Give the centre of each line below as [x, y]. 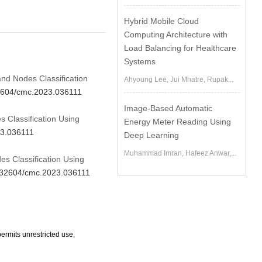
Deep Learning [152, 135]
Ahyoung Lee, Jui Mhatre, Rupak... [179, 80]
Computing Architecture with [176, 35]
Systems [140, 61]
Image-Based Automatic [168, 108]
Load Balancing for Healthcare [180, 48]
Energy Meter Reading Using [178, 122]
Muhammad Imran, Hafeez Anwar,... [180, 153]
